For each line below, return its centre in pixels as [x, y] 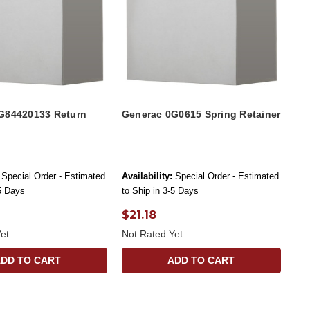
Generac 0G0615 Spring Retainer [201, 114]
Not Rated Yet [152, 234]
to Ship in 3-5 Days [160, 190]
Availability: [147, 176]
